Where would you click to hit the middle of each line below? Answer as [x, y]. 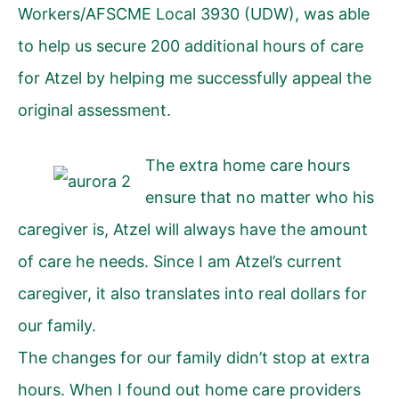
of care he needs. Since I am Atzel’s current [180, 261]
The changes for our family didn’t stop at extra [194, 357]
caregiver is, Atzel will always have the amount [193, 229]
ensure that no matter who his [260, 197]
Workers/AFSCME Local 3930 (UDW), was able [194, 13]
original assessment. [94, 110]
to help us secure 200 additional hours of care [191, 45]
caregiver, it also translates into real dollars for [192, 293]
